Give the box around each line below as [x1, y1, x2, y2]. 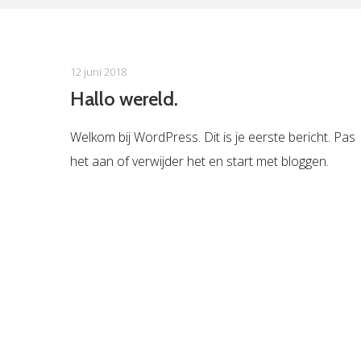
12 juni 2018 [70, 64, 127, 79]
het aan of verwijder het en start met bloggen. [70, 152, 329, 170]
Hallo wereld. [70, 87, 178, 110]
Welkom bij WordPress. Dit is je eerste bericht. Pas [70, 128, 355, 146]
